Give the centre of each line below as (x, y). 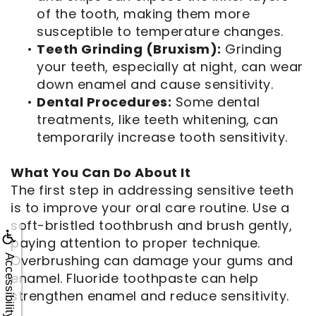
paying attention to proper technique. (135, 243)
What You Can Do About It (101, 172)
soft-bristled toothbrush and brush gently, (151, 225)
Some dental (215, 102)
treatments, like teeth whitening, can (158, 119)
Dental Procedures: (104, 102)
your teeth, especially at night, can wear (170, 66)
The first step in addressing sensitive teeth (152, 190)
